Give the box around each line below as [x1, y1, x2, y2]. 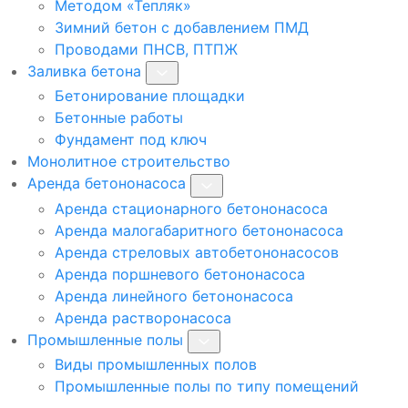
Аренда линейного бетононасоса [55, 286, 293, 305]
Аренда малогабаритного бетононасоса [55, 220, 343, 240]
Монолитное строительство [27, 152, 230, 171]
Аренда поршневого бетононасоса [55, 264, 305, 283]
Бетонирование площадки [55, 87, 245, 106]
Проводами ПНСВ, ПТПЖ [55, 39, 238, 58]
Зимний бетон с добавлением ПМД [55, 17, 309, 36]
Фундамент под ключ [55, 130, 207, 149]
